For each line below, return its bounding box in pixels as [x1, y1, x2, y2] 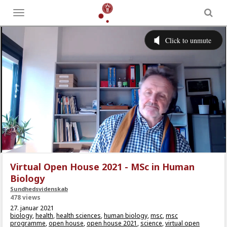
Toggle [18, 10, 39, 19]
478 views [10, 193, 41, 202]
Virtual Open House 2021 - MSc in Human [10, 161, 195, 173]
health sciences [56, 211, 101, 220]
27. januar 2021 [10, 204, 54, 212]
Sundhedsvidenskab [10, 185, 68, 193]
